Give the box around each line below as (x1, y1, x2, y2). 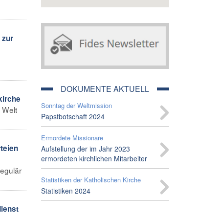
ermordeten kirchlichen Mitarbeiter (41, 153, 147, 163)
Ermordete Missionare (41, 132, 103, 142)
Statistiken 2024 (41, 185, 90, 196)
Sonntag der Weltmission (41, 100, 112, 110)
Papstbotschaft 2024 (41, 111, 105, 121)
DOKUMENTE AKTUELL (61, 83, 150, 94)
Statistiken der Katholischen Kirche (41, 175, 141, 184)
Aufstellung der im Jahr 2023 (41, 143, 130, 153)
